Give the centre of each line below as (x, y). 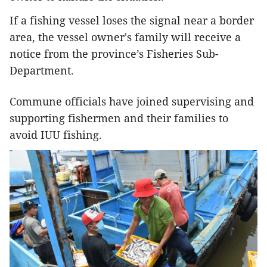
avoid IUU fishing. (56, 135)
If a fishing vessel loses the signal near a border (132, 21)
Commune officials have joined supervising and (132, 102)
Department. (42, 71)
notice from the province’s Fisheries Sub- (114, 54)
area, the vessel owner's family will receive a (125, 37)
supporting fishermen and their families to (119, 118)
